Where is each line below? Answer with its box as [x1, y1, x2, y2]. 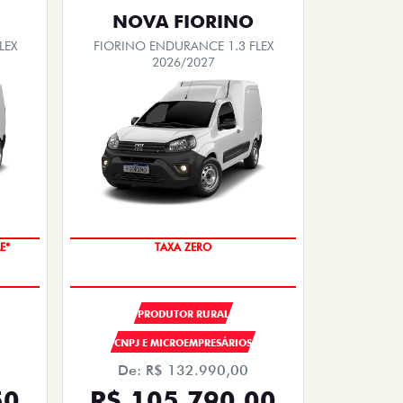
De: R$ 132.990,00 [118, 361, 248, 379]
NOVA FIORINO [112, 10, 254, 32]
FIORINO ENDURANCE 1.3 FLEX [93, 38, 273, 53]
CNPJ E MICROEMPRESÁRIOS [113, 336, 252, 349]
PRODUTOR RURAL [137, 307, 229, 320]
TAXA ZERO [155, 239, 211, 254]
